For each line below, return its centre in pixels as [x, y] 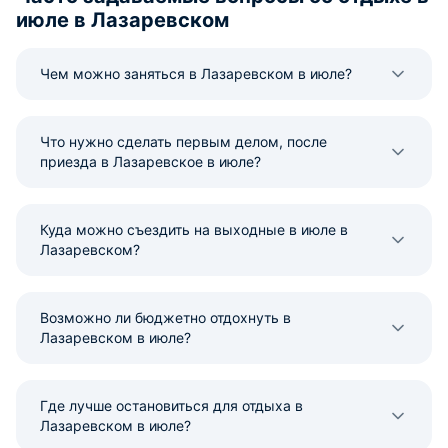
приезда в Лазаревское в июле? [150, 161]
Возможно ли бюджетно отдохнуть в [165, 317]
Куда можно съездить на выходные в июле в [194, 229]
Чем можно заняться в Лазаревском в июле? [196, 73]
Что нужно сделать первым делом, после [183, 141]
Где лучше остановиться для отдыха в [171, 405]
